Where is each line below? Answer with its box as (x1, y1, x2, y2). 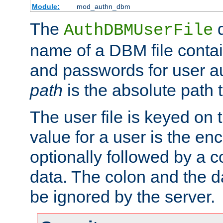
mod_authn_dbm (76, 2, 130, 11)
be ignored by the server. (30, 187, 215, 207)
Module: (31, 2, 60, 11)
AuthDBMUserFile (64, 21, 213, 40)
